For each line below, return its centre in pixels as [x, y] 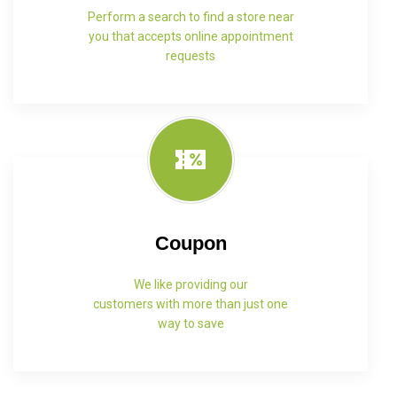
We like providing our [191, 284]
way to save [191, 323]
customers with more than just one [191, 304]
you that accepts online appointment [191, 36]
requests [191, 55]
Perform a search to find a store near [191, 16]
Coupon [191, 243]
